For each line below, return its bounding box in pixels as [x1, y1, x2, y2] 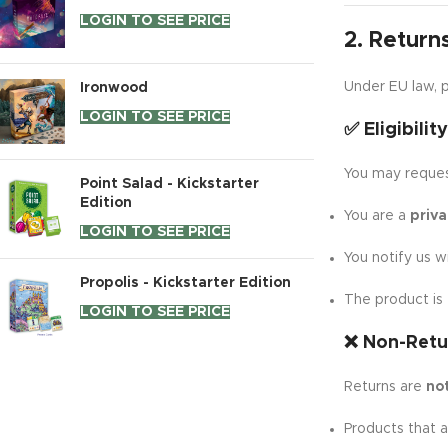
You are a [343, 209, 410, 223]
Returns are [343, 380, 426, 394]
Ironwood [80, 81, 148, 95]
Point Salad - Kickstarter [80, 177, 259, 191]
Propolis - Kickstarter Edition [80, 276, 291, 290]
